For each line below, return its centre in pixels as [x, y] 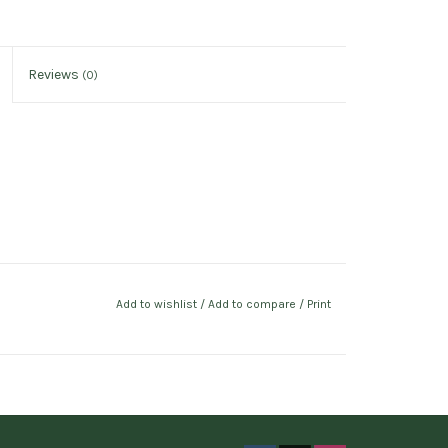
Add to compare [253, 304]
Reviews [55, 74]
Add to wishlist [157, 304]
